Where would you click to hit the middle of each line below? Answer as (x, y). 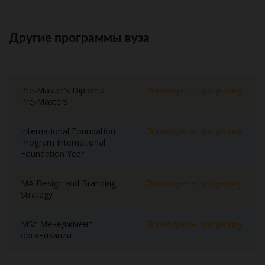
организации (46, 235)
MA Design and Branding (68, 183)
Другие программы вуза (79, 38)
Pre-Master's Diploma (63, 90)
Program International (63, 142)
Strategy (37, 194)
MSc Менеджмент (57, 224)
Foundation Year (52, 153)
